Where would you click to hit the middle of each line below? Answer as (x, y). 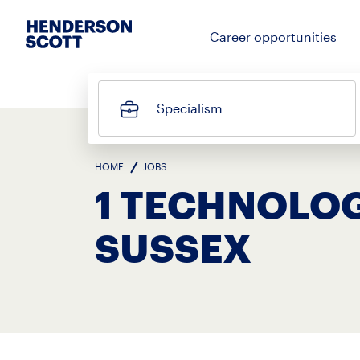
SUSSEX (174, 247)
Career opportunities (273, 36)
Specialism (189, 108)
